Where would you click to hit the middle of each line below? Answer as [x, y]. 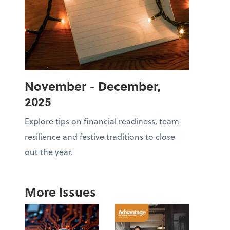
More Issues [60, 192]
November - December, [93, 86]
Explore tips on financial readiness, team [102, 121]
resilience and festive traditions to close [100, 136]
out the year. [49, 152]
